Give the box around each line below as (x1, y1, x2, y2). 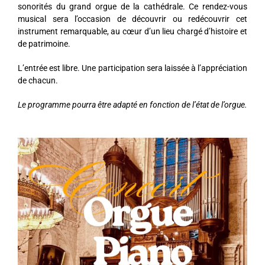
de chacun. (17, 76, 58, 85)
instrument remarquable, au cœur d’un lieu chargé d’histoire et (17, 27, 248, 36)
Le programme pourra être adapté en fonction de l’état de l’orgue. (17, 100, 247, 109)
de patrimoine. (17, 39, 70, 49)
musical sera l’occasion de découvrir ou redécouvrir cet (17, 14, 248, 24)
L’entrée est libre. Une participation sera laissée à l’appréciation (17, 63, 248, 73)
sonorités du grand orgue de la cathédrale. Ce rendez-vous (17, 2, 248, 11)
